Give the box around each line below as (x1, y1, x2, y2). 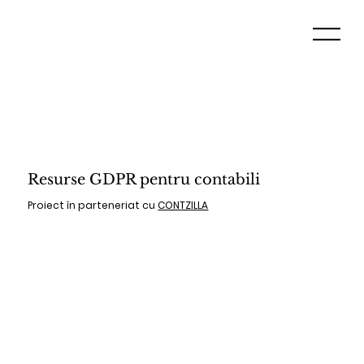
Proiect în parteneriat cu (28, 198, 158, 213)
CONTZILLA (158, 198, 209, 213)
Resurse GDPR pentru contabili (28, 171, 261, 189)
